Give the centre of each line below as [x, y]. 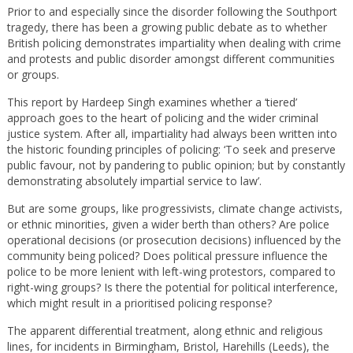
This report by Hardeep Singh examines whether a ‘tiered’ [152, 102]
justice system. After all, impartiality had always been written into [172, 134]
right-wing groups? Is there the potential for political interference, [172, 287]
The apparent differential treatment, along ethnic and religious [165, 331]
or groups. [33, 74]
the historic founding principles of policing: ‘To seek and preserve [171, 149]
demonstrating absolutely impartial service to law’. [134, 181]
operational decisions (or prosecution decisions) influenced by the [174, 240]
